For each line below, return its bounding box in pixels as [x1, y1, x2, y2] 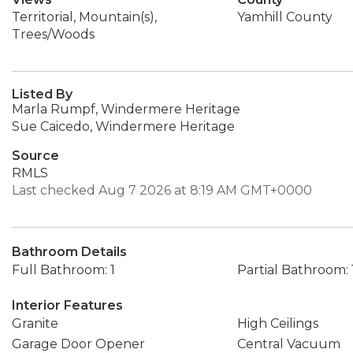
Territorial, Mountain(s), [12, 9, 157, 24]
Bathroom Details [12, 244, 127, 259]
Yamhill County [236, 9, 333, 24]
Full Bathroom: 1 [12, 262, 115, 277]
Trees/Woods [12, 27, 95, 42]
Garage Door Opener [12, 336, 145, 351]
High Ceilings [236, 316, 318, 331]
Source [12, 148, 59, 163]
